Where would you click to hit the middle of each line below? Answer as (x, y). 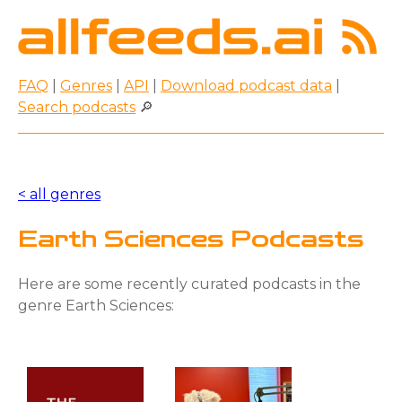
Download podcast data (246, 85)
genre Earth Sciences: (96, 305)
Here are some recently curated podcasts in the (189, 284)
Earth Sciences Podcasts (191, 239)
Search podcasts (77, 107)
